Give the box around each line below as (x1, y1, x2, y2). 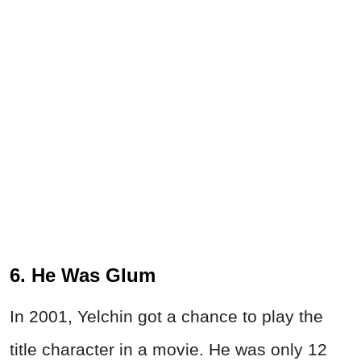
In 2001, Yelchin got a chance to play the (10, 307, 323, 326)
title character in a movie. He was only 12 (10, 340, 327, 359)
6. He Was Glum (10, 264, 156, 287)
